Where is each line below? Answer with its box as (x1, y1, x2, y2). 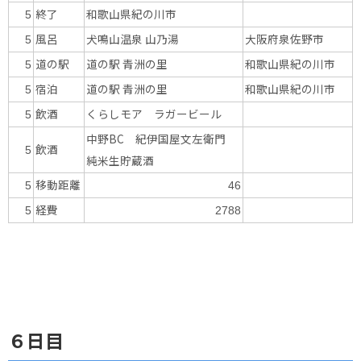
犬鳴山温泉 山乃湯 (86, 31, 179, 48)
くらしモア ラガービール (86, 106, 222, 122)
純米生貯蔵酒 (86, 152, 154, 169)
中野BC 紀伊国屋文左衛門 (86, 131, 237, 147)
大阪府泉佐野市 (245, 31, 324, 48)
